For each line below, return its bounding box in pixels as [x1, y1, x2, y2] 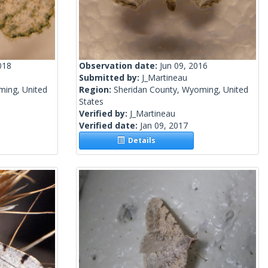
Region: [79, 84, 114, 96]
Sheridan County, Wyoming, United [114, 84, 248, 96]
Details [124, 135, 156, 146]
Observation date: [79, 60, 160, 72]
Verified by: [79, 108, 130, 120]
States [79, 96, 103, 108]
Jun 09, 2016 [160, 60, 208, 72]
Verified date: [79, 120, 140, 132]
